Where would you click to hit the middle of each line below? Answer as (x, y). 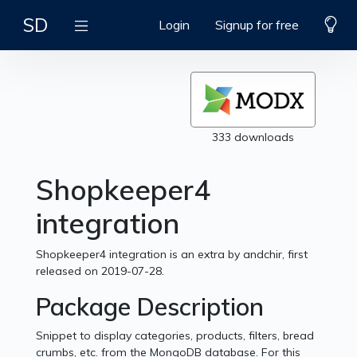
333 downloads (253, 137)
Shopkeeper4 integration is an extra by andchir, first (172, 255)
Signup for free (257, 25)
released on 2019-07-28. (100, 271)
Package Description (150, 307)
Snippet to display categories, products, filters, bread (175, 336)
